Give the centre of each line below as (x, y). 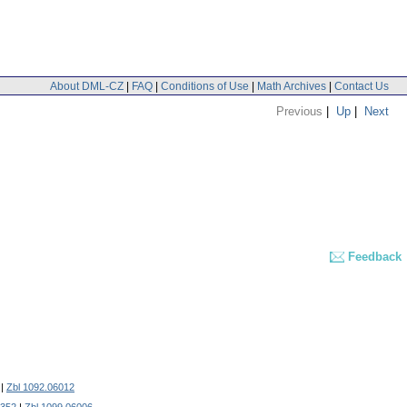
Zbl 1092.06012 (40, 387)
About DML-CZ (87, 86)
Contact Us (362, 86)
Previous (299, 111)
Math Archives (292, 86)
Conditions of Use (205, 86)
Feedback (375, 257)
